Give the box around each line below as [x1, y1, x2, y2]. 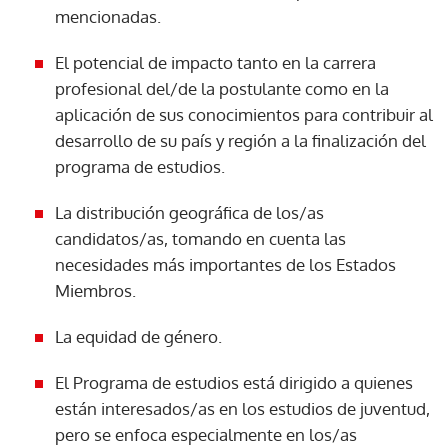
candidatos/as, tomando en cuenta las [55, 227, 346, 249]
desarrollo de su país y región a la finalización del [55, 129, 426, 151]
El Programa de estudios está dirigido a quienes [55, 371, 413, 393]
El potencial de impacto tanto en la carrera [55, 51, 376, 73]
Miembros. [55, 279, 136, 301]
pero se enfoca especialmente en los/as [55, 423, 357, 445]
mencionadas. [55, 5, 161, 27]
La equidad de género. [55, 325, 222, 347]
